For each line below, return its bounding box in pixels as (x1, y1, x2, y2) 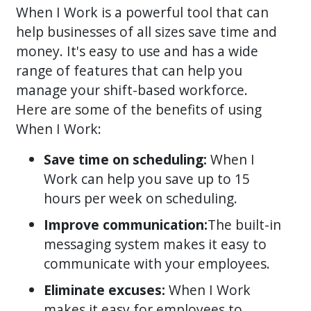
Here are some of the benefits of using (16, 99, 262, 119)
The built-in (208, 215, 282, 234)
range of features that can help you (16, 60, 243, 80)
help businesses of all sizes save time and (16, 22, 278, 41)
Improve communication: (44, 215, 208, 234)
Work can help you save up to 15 (44, 169, 251, 188)
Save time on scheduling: (44, 149, 208, 169)
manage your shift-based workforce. (16, 80, 249, 99)
